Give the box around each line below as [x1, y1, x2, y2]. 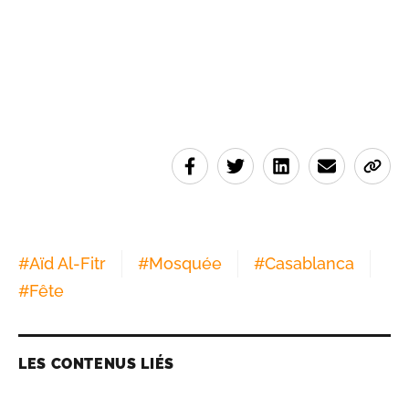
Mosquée [149, 254, 222, 274]
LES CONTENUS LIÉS [18, 355, 174, 373]
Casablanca [265, 254, 354, 274]
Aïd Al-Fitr [29, 254, 106, 274]
